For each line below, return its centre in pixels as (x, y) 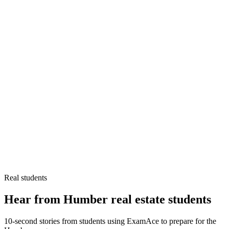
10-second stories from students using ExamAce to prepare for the (110, 221)
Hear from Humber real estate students (108, 199)
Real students (26, 178)
